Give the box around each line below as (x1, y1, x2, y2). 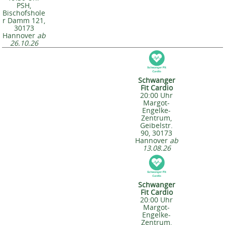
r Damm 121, (3, 16, 45, 26)
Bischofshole (3, 8, 45, 18)
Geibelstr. (140, 121, 173, 131)
